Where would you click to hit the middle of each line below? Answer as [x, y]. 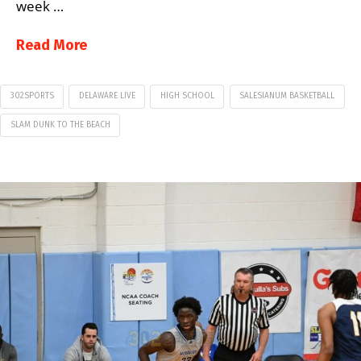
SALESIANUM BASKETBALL [287, 95]
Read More [52, 46]
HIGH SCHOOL [187, 95]
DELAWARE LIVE [107, 95]
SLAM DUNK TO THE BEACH [60, 124]
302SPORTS [32, 95]
